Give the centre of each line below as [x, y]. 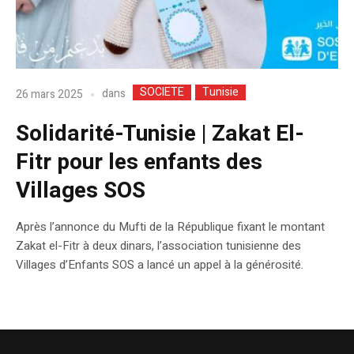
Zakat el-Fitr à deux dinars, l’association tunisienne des [158, 246]
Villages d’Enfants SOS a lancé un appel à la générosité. [160, 265]
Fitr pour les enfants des [139, 163]
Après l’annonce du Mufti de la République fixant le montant [170, 227]
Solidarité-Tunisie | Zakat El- [160, 134]
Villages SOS [81, 191]
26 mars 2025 [49, 94]
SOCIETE [162, 92]
